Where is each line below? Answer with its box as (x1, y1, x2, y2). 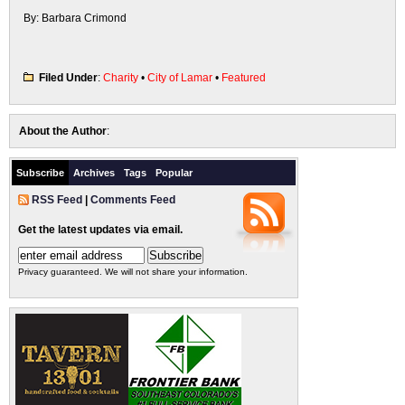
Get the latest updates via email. (18, 223, 183, 236)
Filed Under (39, 71, 98, 84)
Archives (73, 167, 115, 178)
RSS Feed (32, 193, 82, 206)
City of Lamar (147, 71, 212, 84)
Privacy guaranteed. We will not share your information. (18, 267, 248, 277)
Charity (103, 71, 138, 84)
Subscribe (16, 167, 64, 178)
